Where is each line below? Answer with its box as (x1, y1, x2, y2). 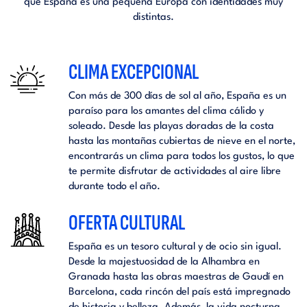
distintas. (133, 12, 174, 23)
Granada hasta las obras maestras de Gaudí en (68, 271, 284, 282)
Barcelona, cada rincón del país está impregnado (68, 286, 291, 297)
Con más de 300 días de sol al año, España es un (68, 90, 286, 101)
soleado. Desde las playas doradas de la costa (68, 121, 274, 132)
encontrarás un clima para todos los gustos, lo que (68, 151, 295, 162)
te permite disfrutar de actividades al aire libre (68, 166, 281, 177)
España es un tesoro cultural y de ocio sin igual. (68, 241, 282, 252)
